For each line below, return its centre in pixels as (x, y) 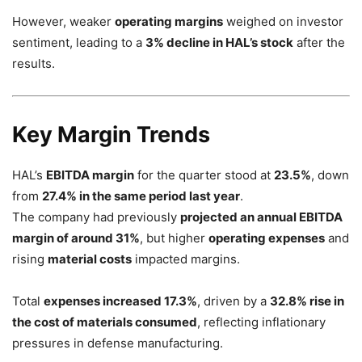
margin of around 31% (76, 238)
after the (319, 42)
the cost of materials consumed (105, 322)
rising (30, 259)
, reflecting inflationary (261, 322)
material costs (90, 259)
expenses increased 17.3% (120, 301)
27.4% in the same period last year (141, 196)
